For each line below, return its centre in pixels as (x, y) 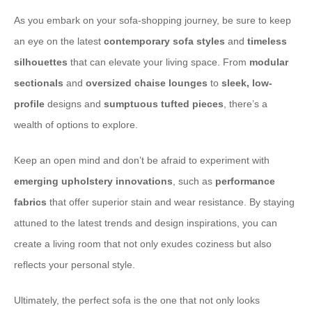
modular (269, 62)
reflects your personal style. (75, 265)
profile (29, 104)
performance (245, 181)
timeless (267, 41)
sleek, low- (247, 83)
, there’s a (245, 104)
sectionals (39, 83)
